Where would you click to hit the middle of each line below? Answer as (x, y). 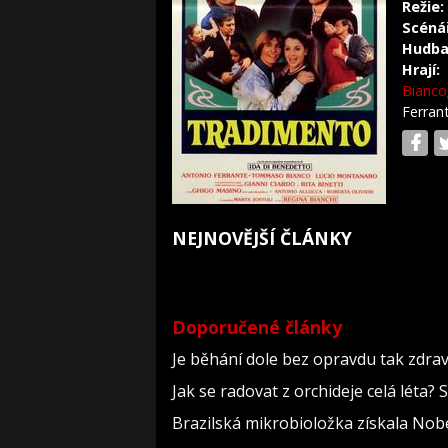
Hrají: (421, 69)
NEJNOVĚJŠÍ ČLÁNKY (262, 238)
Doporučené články (257, 327)
